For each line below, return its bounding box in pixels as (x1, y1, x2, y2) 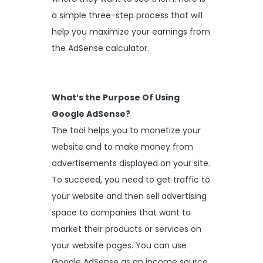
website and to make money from (52, 140, 193, 153)
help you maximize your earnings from (52, 25, 210, 38)
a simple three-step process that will (52, 9, 203, 21)
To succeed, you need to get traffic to (52, 173, 210, 186)
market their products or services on (52, 222, 201, 235)
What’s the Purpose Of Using (52, 91, 180, 103)
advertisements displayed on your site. (52, 157, 210, 169)
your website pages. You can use (52, 239, 187, 251)
